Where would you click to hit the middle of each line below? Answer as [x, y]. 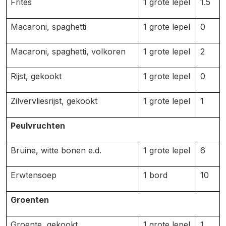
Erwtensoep [34, 175]
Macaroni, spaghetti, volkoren [68, 51]
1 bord [155, 175]
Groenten [30, 200]
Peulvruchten [38, 126]
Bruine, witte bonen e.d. [56, 150]
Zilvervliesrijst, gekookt [54, 101]
